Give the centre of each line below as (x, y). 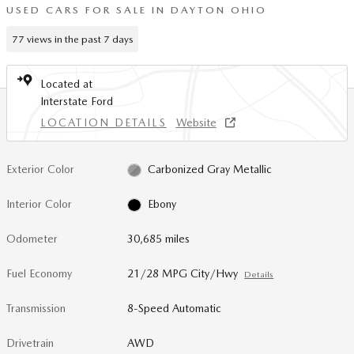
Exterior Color (40, 169)
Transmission (36, 308)
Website (196, 122)
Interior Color (39, 204)
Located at (66, 84)
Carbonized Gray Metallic (209, 169)
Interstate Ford (77, 101)
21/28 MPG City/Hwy (183, 273)
